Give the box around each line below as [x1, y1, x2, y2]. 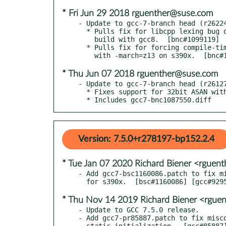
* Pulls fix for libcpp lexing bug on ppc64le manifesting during [78, 27, 86, 35]
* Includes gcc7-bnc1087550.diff [86, 95, 211, 104]
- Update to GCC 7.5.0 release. [78, 205, 199, 214]
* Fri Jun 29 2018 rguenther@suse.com [62, 9, 213, 18]
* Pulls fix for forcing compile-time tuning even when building [78, 43, 86, 51]
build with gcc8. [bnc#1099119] [78, 35, 94, 43]
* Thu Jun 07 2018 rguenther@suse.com [62, 69, 218, 79]
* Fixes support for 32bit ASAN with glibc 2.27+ [78, 87, 86, 96]
